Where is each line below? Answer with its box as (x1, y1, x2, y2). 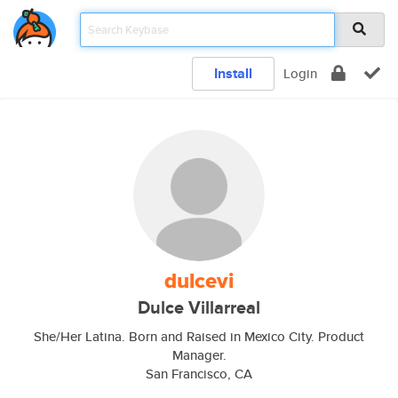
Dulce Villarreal (138, 295, 260, 321)
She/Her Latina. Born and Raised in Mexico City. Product (34, 327, 364, 346)
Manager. (171, 346, 227, 364)
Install (214, 63, 252, 84)
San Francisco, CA (146, 364, 252, 383)
